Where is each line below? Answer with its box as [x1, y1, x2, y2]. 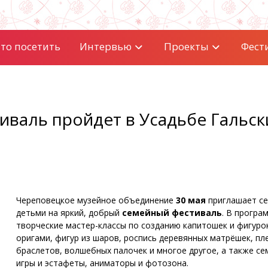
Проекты [163, 39, 209, 53]
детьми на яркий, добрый [16, 207, 122, 218]
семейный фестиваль [121, 207, 222, 218]
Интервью [79, 39, 132, 53]
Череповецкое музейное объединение [16, 194, 176, 206]
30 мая [175, 194, 206, 206]
